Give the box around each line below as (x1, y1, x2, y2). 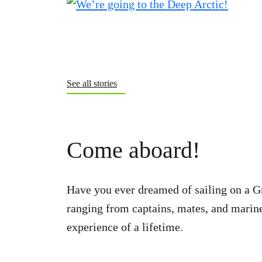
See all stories (67, 78, 117, 88)
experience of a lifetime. (67, 220, 183, 233)
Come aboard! (67, 137, 200, 163)
